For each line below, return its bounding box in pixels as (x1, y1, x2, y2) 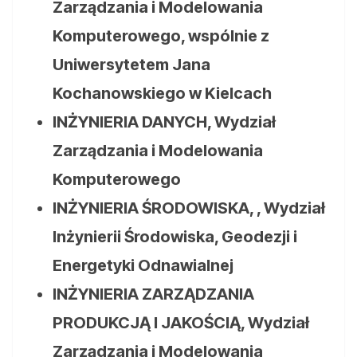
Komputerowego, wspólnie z (53, 26, 269, 46)
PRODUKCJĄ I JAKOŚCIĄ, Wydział (53, 313, 309, 333)
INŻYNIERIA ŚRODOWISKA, (53, 198, 257, 218)
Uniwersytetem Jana (53, 55, 210, 75)
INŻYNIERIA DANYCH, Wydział (53, 112, 276, 132)
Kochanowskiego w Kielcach (53, 84, 272, 104)
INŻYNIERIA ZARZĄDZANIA (53, 284, 254, 304)
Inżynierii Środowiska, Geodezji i (53, 227, 297, 247)
